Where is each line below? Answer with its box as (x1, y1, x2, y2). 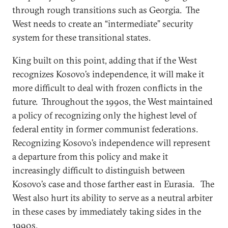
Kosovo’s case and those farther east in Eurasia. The (12, 178, 214, 190)
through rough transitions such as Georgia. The (12, 4, 199, 16)
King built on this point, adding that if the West (12, 54, 197, 66)
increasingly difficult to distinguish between (12, 164, 185, 176)
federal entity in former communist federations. (12, 123, 200, 135)
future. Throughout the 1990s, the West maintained (12, 95, 213, 107)
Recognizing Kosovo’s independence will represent (12, 136, 210, 149)
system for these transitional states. (12, 31, 153, 43)
